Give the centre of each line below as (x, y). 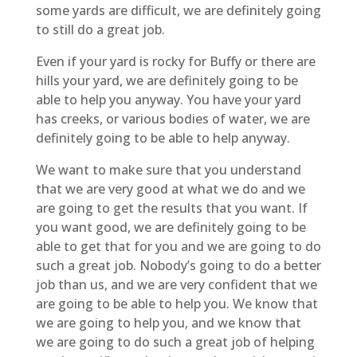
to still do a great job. (100, 29)
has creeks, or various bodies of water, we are (173, 118)
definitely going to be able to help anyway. (163, 137)
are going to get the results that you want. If (171, 208)
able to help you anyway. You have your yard (168, 99)
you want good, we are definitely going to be (171, 227)
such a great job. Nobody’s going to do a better (178, 265)
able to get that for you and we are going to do (178, 246)
